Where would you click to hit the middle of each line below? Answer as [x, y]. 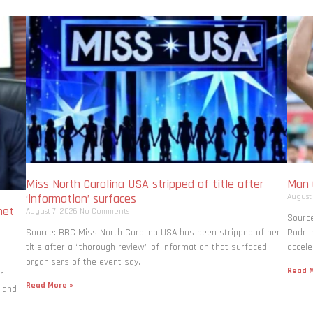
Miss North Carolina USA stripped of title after [145, 184]
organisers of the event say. [83, 262]
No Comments [105, 212]
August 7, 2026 [53, 212]
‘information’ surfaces [81, 199]
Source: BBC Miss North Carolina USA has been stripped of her [153, 233]
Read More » [50, 286]
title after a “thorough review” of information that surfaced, [148, 248]
